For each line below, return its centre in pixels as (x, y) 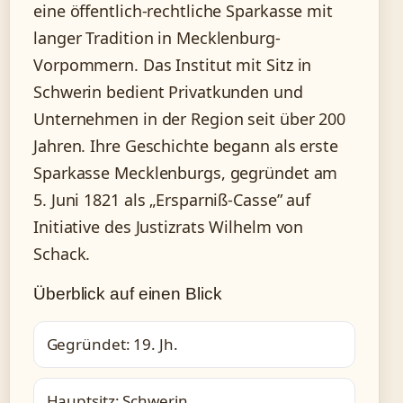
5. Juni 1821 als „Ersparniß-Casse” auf (172, 199)
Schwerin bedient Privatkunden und (168, 91)
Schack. (62, 253)
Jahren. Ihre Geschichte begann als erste (186, 145)
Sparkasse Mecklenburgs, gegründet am (186, 172)
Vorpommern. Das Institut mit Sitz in (173, 64)
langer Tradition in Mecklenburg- (157, 37)
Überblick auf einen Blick (128, 293)
